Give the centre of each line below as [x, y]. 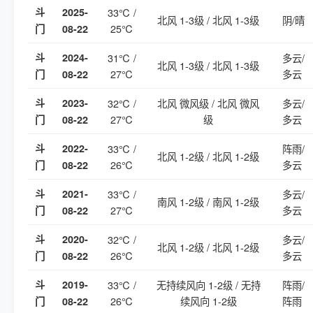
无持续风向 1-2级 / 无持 [208, 285]
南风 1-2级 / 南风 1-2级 [208, 202]
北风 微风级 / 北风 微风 [208, 103]
